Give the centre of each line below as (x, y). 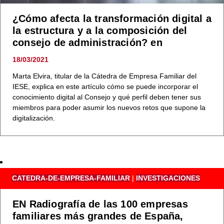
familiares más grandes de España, (98, 216)
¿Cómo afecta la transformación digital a (112, 18)
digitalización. (34, 118)
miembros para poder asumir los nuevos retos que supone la (109, 107)
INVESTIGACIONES (168, 178)
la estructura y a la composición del (100, 30)
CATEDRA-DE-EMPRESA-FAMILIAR (71, 178)
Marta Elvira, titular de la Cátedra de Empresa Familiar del (104, 76)
